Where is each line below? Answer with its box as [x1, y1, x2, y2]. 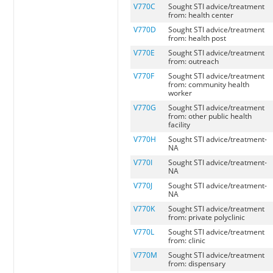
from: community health [168, 79, 250, 90]
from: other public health [168, 111, 252, 122]
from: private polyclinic [168, 212, 246, 223]
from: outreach [168, 56, 219, 67]
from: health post [168, 33, 227, 44]
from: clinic [168, 235, 206, 246]
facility [168, 119, 191, 130]
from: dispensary [168, 258, 226, 269]
